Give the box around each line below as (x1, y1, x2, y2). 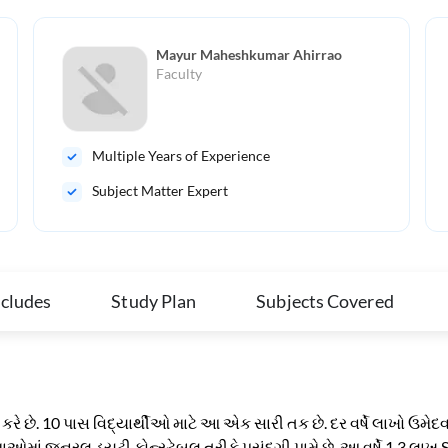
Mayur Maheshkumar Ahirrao (155, 46, 342, 64)
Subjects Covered (256, 290, 394, 313)
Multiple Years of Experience (91, 147, 270, 165)
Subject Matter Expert (91, 182, 228, 200)
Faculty (155, 65, 202, 83)
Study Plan (111, 290, 197, 313)
